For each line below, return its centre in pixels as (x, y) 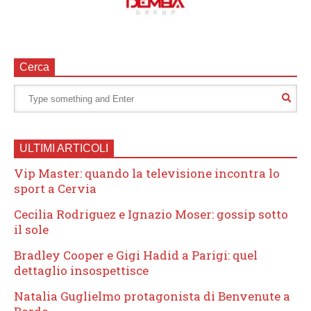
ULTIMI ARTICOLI (64, 149)
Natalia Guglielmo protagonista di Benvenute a (152, 296)
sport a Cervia (55, 189)
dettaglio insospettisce (81, 271)
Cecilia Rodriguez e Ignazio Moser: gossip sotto (151, 215)
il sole (31, 230)
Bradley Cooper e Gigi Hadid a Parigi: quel (136, 255)
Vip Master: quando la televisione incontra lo (147, 174)
